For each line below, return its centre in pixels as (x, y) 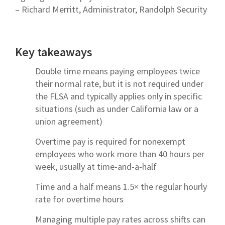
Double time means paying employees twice (118, 71)
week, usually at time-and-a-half (96, 166)
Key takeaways (54, 52)
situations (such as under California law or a (117, 108)
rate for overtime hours (79, 199)
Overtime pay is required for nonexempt (110, 141)
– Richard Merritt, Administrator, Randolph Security (111, 9)
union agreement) (69, 121)
